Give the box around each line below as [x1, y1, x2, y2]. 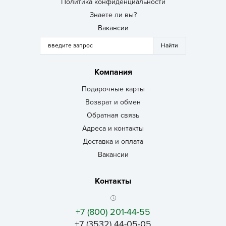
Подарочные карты [81, 85, 145, 94]
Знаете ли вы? [89, 11, 137, 20]
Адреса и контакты [82, 124, 144, 133]
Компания [94, 67, 132, 78]
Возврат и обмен [85, 98, 141, 107]
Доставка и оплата [83, 137, 143, 146]
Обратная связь [87, 111, 139, 120]
